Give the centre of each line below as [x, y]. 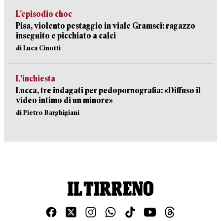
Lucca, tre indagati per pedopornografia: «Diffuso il [108, 91]
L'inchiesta [36, 79]
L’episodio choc [44, 14]
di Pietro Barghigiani [48, 112]
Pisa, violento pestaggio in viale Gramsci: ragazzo [106, 26]
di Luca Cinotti [38, 48]
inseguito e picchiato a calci [66, 36]
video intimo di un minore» [64, 100]
